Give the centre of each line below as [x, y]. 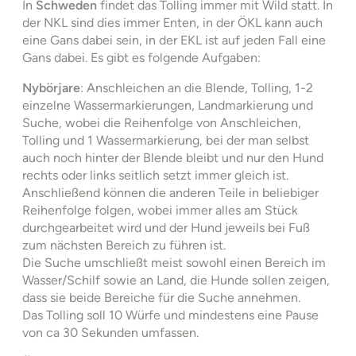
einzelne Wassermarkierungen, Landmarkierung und [168, 105]
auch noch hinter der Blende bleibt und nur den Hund [173, 157]
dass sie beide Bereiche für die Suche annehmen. [161, 297]
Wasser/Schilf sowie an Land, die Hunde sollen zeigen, [176, 280]
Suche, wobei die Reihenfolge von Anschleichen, [162, 122]
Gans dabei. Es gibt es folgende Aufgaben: [141, 57]
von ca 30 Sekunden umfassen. [110, 332]
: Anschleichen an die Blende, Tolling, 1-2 [197, 87]
